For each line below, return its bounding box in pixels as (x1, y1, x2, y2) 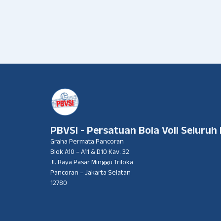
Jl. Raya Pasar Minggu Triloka (50, 157, 133, 169)
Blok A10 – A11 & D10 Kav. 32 (50, 147, 129, 159)
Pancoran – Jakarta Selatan (50, 167, 131, 180)
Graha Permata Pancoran (50, 136, 124, 148)
